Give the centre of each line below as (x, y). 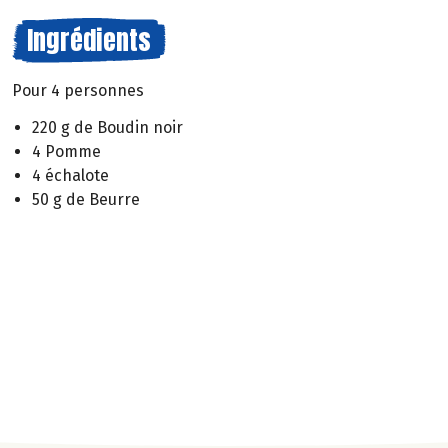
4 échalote (70, 175)
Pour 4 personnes (78, 90)
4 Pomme (66, 151)
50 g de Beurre (86, 199)
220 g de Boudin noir (107, 127)
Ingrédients (89, 40)
